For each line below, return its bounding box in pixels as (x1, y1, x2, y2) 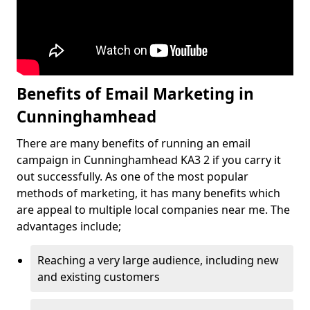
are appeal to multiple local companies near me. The (17, 202, 290, 218)
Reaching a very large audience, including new (37, 253, 279, 268)
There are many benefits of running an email (17, 136, 250, 152)
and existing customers (37, 269, 160, 285)
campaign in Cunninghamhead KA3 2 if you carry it (17, 152, 281, 168)
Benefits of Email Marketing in (17, 83, 254, 105)
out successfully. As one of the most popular (17, 169, 248, 185)
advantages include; (17, 219, 124, 235)
